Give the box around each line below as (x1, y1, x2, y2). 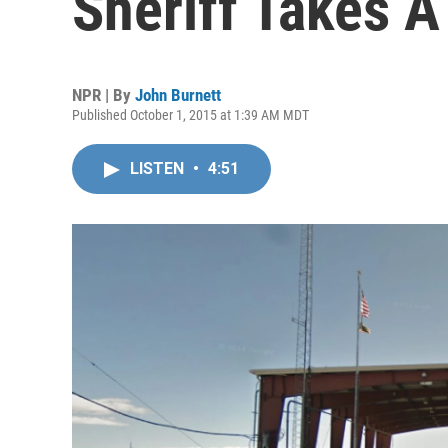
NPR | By (72, 85, 135, 105)
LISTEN (130, 159, 188, 178)
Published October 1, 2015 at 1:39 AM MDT (72, 107, 309, 123)
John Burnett (135, 85, 221, 105)
